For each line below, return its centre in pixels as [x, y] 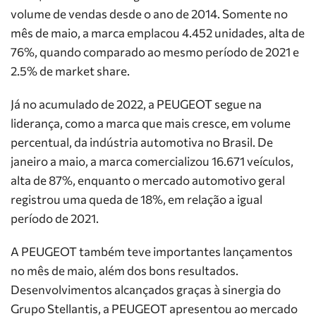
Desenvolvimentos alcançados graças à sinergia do [146, 290]
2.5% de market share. [70, 71]
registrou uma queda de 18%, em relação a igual [136, 199]
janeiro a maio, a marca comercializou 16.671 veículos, [152, 161]
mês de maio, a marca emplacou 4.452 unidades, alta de [158, 33]
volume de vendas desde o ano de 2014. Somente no [149, 14]
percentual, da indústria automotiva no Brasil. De [142, 142]
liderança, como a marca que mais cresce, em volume [151, 123]
